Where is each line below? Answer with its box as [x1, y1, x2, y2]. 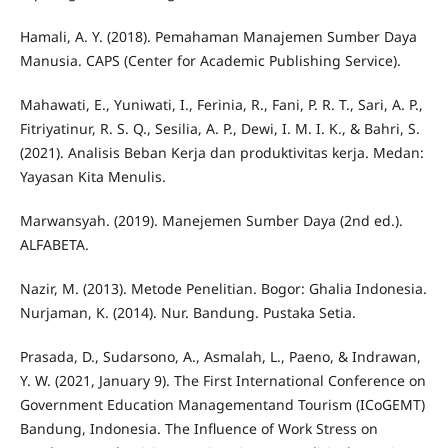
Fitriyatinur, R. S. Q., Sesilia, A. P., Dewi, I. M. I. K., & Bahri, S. [19, 118, 420, 138]
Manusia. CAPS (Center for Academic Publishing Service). [19, 50, 401, 70]
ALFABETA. [19, 234, 89, 254]
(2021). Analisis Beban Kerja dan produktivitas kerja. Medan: [19, 142, 424, 162]
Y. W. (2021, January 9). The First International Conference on [19, 370, 426, 390]
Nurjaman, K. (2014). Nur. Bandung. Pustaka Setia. [19, 302, 356, 322]
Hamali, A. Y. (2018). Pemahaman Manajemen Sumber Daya [19, 26, 417, 46]
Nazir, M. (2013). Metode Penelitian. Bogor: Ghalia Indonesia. [19, 278, 427, 298]
